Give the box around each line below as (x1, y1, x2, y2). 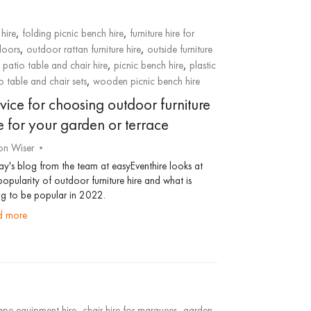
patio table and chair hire (2, 58, 108, 72)
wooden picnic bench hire (92, 74, 200, 88)
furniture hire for (129, 26, 194, 40)
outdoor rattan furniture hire (26, 42, 141, 56)
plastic (189, 58, 216, 72)
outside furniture (146, 42, 212, 56)
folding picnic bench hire (22, 26, 124, 40)
